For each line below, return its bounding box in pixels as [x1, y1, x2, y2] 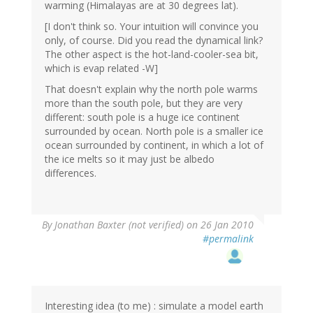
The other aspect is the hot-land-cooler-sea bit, [45, 48, 259, 61]
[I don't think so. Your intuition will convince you [45, 20, 259, 34]
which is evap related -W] [45, 61, 158, 75]
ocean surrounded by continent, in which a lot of [45, 138, 263, 152]
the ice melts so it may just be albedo [45, 152, 214, 166]
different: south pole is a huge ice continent [45, 110, 240, 124]
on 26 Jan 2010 [184, 218, 254, 232]
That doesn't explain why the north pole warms [45, 82, 258, 96]
